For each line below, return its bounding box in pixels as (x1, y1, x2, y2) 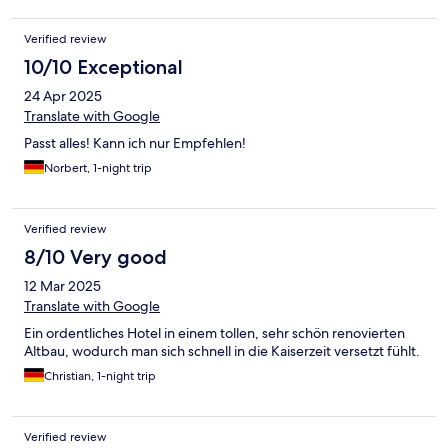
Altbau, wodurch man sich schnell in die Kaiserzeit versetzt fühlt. (24, 342, 420, 361)
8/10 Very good (24, 245, 167, 270)
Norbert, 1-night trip (44, 160, 152, 177)
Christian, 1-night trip (44, 368, 156, 385)
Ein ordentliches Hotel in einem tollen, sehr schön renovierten (24, 324, 405, 343)
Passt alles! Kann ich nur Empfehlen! (24, 134, 246, 153)
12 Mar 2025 (24, 277, 101, 296)
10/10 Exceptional (24, 55, 183, 80)
